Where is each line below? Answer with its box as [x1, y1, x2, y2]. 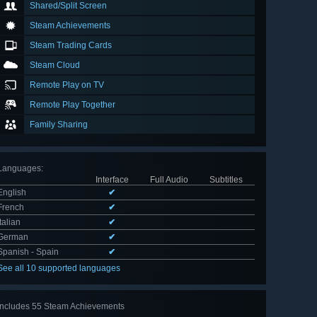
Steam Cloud [30, 60, 80, 71]
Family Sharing [30, 120, 88, 130]
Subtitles [209, 175, 243, 185]
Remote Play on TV [30, 80, 104, 91]
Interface [95, 175, 129, 185]
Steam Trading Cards [30, 40, 112, 51]
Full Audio [149, 175, 188, 185]
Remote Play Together [30, 100, 115, 110]
